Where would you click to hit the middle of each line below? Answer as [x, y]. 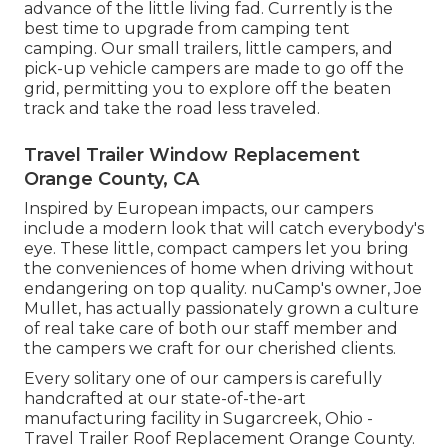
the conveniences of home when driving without [219, 269]
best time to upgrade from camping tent [187, 29]
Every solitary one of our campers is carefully [203, 379]
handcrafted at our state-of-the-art [165, 399]
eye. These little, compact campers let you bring [216, 249]
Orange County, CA [111, 179]
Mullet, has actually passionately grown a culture [221, 309]
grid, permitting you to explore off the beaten [207, 89]
